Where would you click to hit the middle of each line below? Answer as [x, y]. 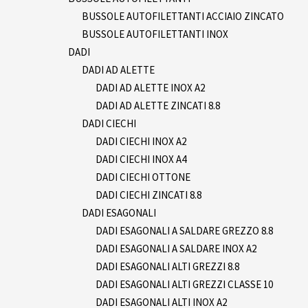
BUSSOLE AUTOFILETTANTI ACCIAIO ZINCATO [183, 16]
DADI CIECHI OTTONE [143, 177]
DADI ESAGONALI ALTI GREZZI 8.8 [167, 266]
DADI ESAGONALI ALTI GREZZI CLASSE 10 [184, 284]
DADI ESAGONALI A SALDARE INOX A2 [176, 248]
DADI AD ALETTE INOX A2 [150, 87]
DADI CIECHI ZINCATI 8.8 [148, 195]
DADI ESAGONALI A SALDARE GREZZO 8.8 [184, 230]
